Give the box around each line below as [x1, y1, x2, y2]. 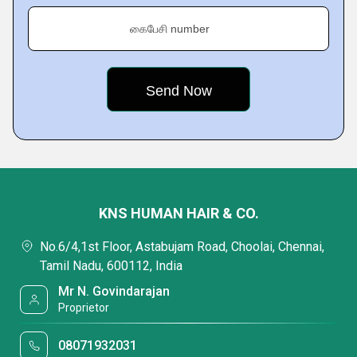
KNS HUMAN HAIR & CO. [98, 205, 259, 222]
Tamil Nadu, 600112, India [40, 258, 182, 273]
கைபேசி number [130, 22, 210, 35]
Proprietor [58, 301, 110, 314]
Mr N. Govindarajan [58, 284, 171, 299]
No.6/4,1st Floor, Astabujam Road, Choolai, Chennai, [40, 239, 324, 254]
